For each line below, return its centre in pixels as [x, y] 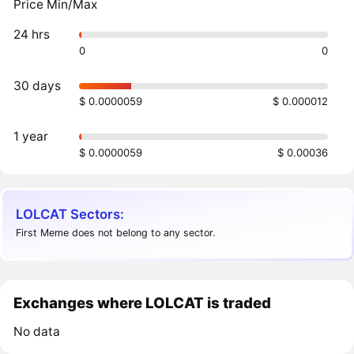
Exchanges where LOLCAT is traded [143, 302]
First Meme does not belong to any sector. [116, 233]
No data [37, 331]
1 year [31, 137]
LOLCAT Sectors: [70, 214]
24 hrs [32, 35]
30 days [38, 85]
